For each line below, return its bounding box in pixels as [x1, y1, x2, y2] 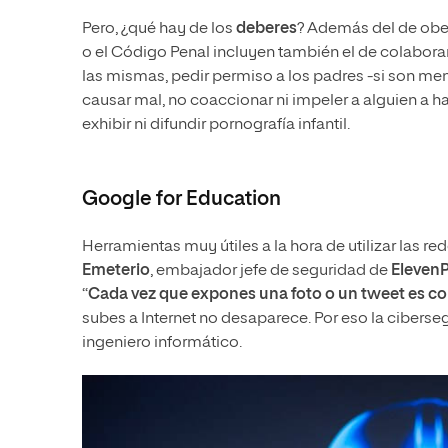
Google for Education [82, 189, 281, 210]
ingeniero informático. [82, 335, 242, 352]
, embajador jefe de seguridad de [150, 263, 391, 280]
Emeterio [82, 263, 150, 280]
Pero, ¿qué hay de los [82, 21, 236, 38]
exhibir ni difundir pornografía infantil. [82, 117, 350, 134]
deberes [236, 21, 297, 38]
